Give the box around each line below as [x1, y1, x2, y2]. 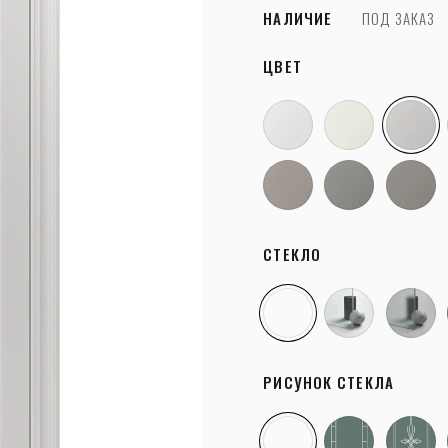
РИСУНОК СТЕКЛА [263, 371, 394, 393]
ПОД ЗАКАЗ [362, 7, 436, 29]
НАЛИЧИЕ [263, 7, 333, 29]
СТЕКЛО [263, 243, 321, 265]
